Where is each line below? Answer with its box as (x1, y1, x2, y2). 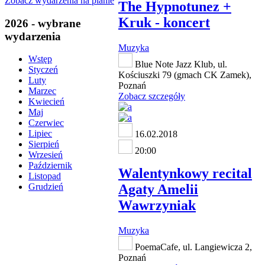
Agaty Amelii (118, 182, 198, 198)
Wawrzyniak (118, 198, 196, 214)
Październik (28, 160, 72, 171)
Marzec (28, 86, 56, 96)
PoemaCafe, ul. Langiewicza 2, (132, 242, 252, 253)
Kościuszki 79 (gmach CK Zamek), (118, 70, 251, 80)
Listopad (28, 171, 61, 182)
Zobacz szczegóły (118, 91, 185, 102)
